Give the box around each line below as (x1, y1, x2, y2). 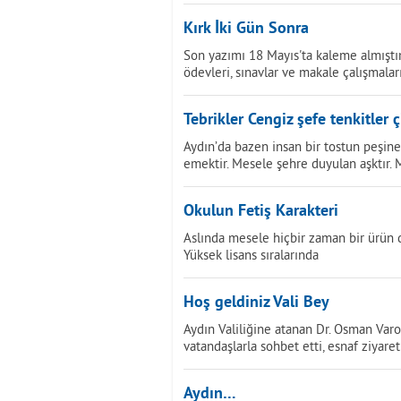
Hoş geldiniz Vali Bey (183, 293, 329, 313)
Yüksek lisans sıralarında (183, 246, 319, 263)
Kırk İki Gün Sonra (183, 19, 309, 39)
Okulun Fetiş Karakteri (183, 201, 338, 222)
